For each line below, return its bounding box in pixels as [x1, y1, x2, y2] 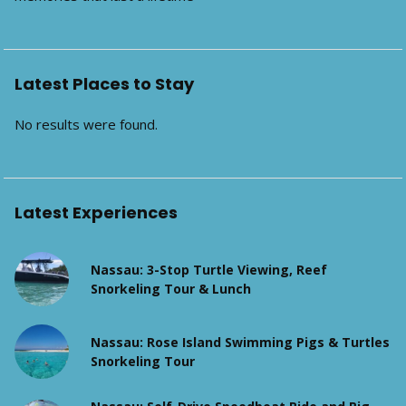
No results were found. [14, 115, 158, 133]
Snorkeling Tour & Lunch [91, 280, 251, 297]
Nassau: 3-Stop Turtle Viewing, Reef [91, 261, 327, 278]
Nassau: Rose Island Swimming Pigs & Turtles [91, 333, 390, 351]
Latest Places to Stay [14, 72, 194, 95]
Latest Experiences [14, 201, 178, 224]
